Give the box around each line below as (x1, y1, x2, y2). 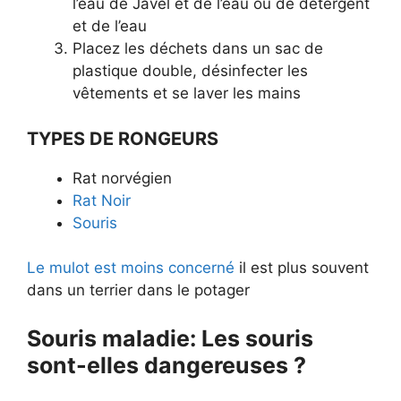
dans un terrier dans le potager (27, 281, 250, 300)
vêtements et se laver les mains (73, 84, 301, 103)
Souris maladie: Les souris (27, 324, 313, 352)
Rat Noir (73, 191, 131, 209)
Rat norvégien (73, 168, 172, 187)
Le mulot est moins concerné (27, 259, 235, 277)
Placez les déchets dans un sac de (73, 39, 323, 58)
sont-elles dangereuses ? (27, 351, 306, 379)
